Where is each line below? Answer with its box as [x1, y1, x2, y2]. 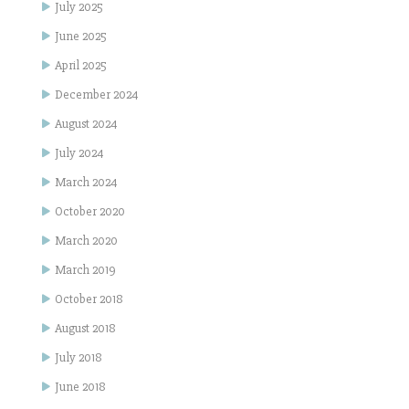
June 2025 [55, 28, 107, 44]
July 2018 [55, 350, 102, 365]
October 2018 [55, 291, 123, 307]
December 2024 [55, 87, 139, 102]
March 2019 [55, 262, 116, 278]
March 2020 [55, 233, 118, 248]
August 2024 [55, 116, 118, 131]
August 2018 [55, 320, 116, 336]
